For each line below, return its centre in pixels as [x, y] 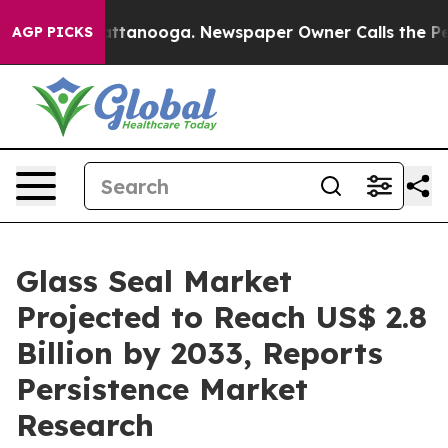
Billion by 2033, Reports [199, 353]
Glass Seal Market [154, 281]
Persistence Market [162, 389]
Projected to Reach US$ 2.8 [221, 317]
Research [85, 425]
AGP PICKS [52, 32]
